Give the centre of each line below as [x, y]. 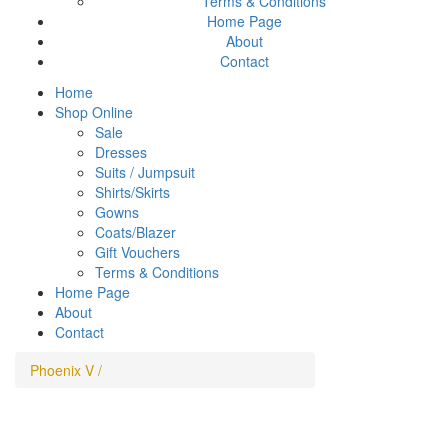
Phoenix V [62, 370]
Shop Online [94, 112]
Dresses [121, 152]
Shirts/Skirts [132, 192]
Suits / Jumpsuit [145, 172]
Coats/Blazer [135, 232]
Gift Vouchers [137, 252]
